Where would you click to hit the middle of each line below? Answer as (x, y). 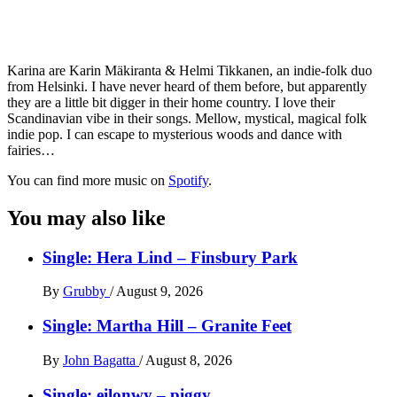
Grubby (86, 292)
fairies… (31, 150)
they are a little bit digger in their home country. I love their (171, 102)
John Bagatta (101, 360)
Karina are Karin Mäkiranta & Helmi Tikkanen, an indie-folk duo (190, 70)
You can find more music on (88, 180)
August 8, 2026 (189, 360)
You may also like (86, 218)
